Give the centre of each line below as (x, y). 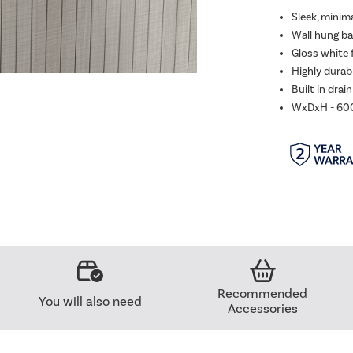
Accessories (262, 309)
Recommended (263, 294)
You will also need (91, 301)
